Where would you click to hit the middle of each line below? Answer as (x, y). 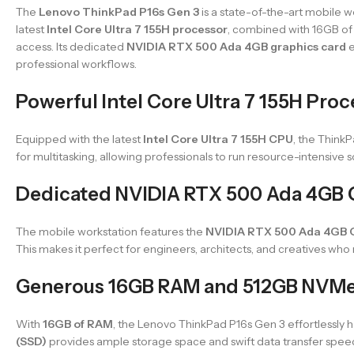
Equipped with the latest (79, 139)
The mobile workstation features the (111, 231)
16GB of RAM (78, 324)
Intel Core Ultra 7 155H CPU (218, 139)
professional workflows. (76, 64)
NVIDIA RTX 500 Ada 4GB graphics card (236, 46)
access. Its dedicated (71, 46)
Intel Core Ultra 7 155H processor (137, 29)
